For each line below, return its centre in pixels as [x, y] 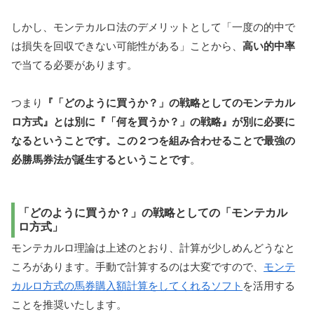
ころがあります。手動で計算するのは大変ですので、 [137, 267]
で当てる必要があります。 [74, 64]
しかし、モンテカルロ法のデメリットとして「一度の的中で [153, 27]
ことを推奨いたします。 [69, 305]
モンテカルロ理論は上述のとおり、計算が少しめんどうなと [153, 248]
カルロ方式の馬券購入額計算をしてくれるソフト [127, 286]
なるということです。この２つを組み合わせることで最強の [153, 140]
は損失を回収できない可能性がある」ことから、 [127, 46]
